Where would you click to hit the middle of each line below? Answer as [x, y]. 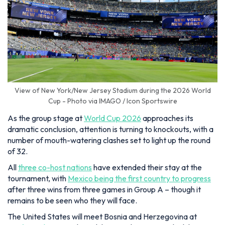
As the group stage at [46, 118]
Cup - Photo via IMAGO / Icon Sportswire [113, 101]
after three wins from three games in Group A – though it [104, 189]
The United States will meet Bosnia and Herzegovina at [102, 216]
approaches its [167, 118]
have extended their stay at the [147, 167]
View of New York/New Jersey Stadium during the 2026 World [113, 90]
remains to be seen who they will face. [72, 200]
